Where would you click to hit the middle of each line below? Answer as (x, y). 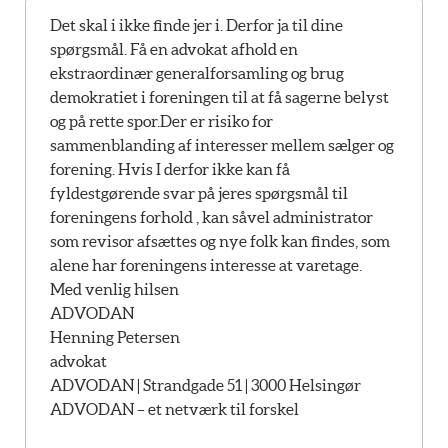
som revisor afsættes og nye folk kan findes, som (220, 240)
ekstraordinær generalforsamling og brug (197, 72)
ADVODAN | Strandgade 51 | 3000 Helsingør (205, 384)
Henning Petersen (115, 336)
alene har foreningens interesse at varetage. (206, 264)
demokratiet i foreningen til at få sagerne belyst (219, 96)
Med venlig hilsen (114, 288)
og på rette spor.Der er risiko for (161, 120)
